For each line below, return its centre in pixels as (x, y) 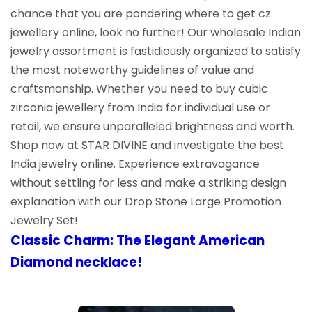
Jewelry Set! (44, 220)
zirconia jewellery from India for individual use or (140, 107)
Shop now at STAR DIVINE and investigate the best (147, 145)
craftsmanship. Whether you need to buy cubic (139, 88)
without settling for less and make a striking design (148, 182)
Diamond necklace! (76, 262)
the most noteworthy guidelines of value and (132, 70)
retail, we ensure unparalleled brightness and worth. (153, 126)
